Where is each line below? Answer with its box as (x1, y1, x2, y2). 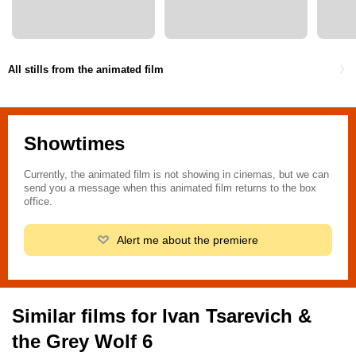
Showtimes (24, 133, 125, 155)
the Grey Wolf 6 (12, 331, 153, 353)
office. (24, 195, 52, 208)
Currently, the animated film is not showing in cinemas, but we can (24, 168, 329, 181)
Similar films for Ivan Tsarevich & (12, 305, 311, 327)
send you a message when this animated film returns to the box (24, 182, 316, 195)
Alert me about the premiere (116, 234, 258, 247)
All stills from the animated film (8, 63, 164, 75)
